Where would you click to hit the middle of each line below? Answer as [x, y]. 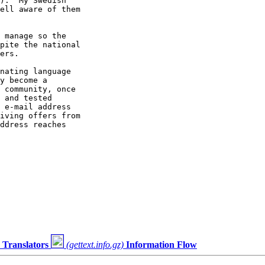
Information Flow [161, 245]
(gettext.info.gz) [95, 245]
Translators [25, 245]
